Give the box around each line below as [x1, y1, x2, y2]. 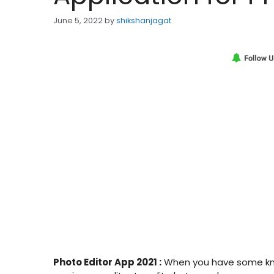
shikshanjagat [116, 15, 171, 26]
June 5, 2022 [53, 15, 103, 26]
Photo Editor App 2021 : [53, 256, 161, 269]
